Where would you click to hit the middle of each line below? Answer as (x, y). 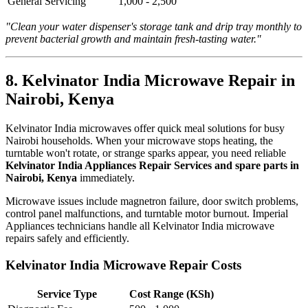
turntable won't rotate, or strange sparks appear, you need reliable (146, 153)
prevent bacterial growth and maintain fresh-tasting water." (133, 39)
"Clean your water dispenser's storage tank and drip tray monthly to (154, 27)
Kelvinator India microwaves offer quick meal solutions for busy (145, 129)
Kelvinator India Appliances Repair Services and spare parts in (152, 166)
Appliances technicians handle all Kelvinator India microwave (140, 226)
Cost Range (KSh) (172, 294)
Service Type (67, 294)
